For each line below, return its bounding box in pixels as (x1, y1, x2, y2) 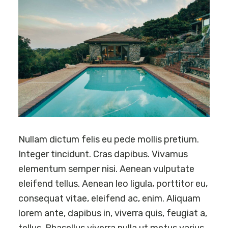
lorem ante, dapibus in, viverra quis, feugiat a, (18, 208, 207, 219)
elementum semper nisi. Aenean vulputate (18, 163, 194, 175)
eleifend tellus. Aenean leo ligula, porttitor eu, (18, 178, 208, 190)
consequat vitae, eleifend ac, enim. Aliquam (18, 193, 201, 205)
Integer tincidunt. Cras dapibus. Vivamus (18, 149, 188, 160)
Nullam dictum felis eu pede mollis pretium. (18, 134, 199, 146)
